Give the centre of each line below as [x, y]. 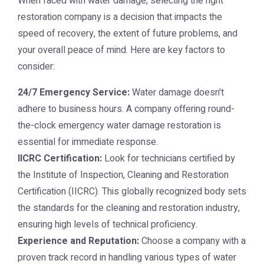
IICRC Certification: [60, 159]
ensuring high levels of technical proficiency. [108, 225]
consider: [36, 67]
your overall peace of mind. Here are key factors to [121, 50]
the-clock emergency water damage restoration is [119, 126]
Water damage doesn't [177, 93]
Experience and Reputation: [78, 241]
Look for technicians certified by [169, 159]
